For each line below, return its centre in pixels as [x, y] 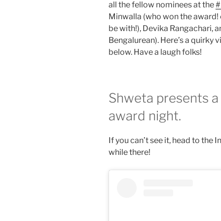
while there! [129, 152]
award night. [145, 116]
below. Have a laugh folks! [155, 52]
